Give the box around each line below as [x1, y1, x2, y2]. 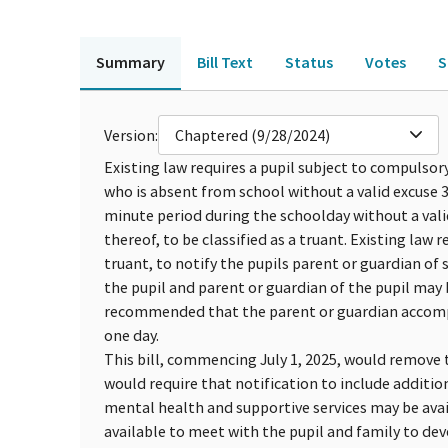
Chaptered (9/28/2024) [175, 124, 330, 145]
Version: [104, 124, 158, 145]
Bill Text [197, 51, 253, 72]
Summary [96, 51, 165, 72]
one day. [104, 324, 159, 345]
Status [285, 51, 333, 72]
